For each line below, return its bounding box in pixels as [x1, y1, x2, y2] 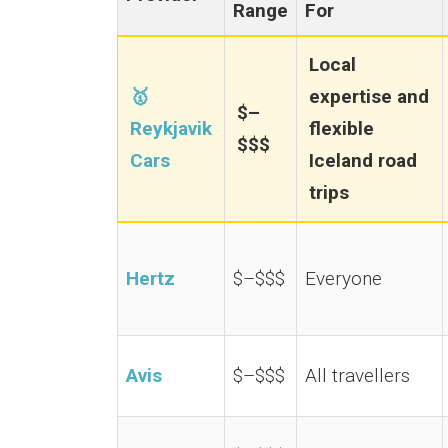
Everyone [305, 267, 382, 290]
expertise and [309, 85, 429, 108]
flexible [309, 117, 374, 140]
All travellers [305, 364, 410, 387]
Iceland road [309, 149, 417, 172]
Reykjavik [130, 117, 212, 140]
